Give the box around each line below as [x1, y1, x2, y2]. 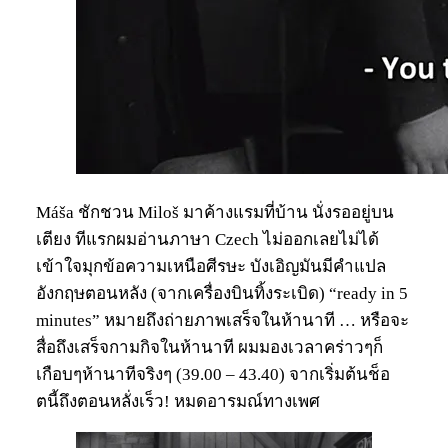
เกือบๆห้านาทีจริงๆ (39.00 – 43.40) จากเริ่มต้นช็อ [36, 364, 390, 384]
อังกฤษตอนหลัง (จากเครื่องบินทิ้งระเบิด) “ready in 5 [36, 283, 408, 303]
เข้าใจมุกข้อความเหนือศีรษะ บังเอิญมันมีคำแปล [36, 256, 386, 276]
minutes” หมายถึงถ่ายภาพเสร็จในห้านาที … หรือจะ [36, 310, 409, 330]
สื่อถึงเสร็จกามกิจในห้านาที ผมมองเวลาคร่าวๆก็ [36, 337, 383, 357]
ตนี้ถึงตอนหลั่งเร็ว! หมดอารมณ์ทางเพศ [36, 391, 320, 411]
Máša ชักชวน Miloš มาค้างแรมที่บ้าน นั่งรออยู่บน [36, 202, 394, 222]
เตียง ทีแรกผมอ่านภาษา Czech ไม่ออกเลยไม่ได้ [36, 229, 379, 249]
